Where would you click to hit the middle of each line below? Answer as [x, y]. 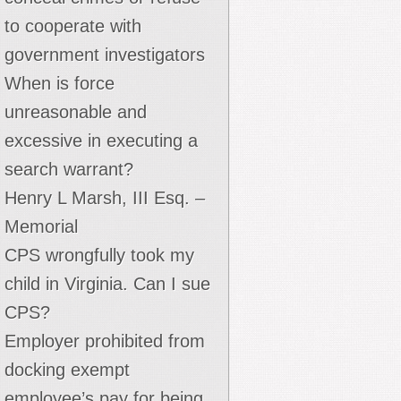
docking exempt [67, 370]
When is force [60, 83]
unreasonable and [76, 112]
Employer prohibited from [105, 341]
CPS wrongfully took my [99, 255]
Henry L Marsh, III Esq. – [105, 198]
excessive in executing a [101, 141]
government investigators [105, 55]
